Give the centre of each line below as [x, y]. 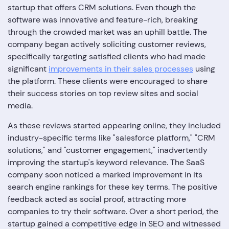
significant [28, 68]
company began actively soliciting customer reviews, [107, 44]
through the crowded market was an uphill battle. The [107, 32]
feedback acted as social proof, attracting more [97, 199]
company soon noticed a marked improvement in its [105, 174]
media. [20, 105]
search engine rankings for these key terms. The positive [112, 187]
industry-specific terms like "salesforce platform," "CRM [111, 138]
